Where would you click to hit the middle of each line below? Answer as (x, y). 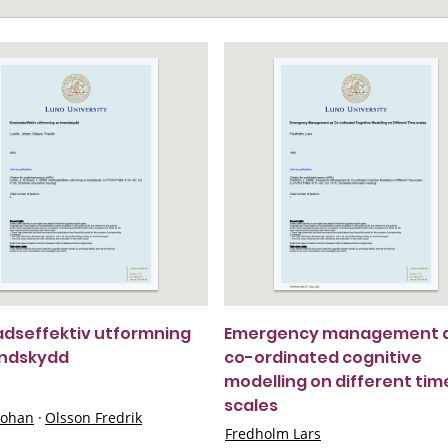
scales (251, 405)
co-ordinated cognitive (323, 357)
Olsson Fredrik (93, 417)
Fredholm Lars (273, 433)
